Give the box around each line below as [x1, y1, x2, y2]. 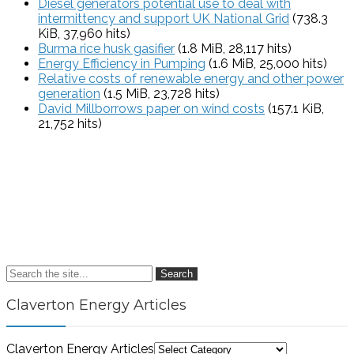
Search [160, 268, 193, 281]
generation [38, 86, 100, 102]
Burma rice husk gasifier [38, 41, 175, 57]
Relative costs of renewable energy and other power [38, 71, 344, 87]
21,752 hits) [38, 116, 102, 132]
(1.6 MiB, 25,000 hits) [205, 56, 327, 72]
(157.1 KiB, [265, 101, 324, 117]
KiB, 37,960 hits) [38, 26, 130, 42]
